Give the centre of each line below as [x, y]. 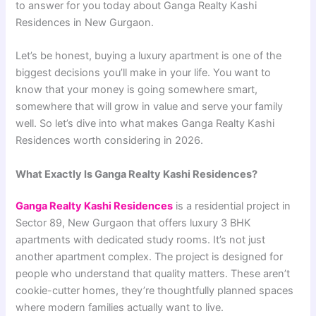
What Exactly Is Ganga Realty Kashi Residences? [137, 174]
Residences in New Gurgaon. [85, 22]
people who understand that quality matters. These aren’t [153, 274]
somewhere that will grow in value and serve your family [150, 107]
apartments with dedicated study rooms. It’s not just [141, 240]
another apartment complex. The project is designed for [150, 257]
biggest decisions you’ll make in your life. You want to [144, 73]
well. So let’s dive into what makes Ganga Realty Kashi [145, 124]
